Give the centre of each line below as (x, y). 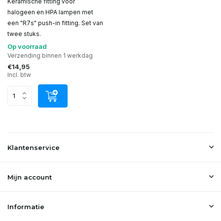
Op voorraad (27, 46)
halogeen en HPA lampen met (50, 12)
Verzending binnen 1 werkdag (50, 55)
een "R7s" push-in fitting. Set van (55, 23)
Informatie (26, 207)
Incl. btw (19, 74)
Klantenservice (34, 147)
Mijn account (30, 177)
